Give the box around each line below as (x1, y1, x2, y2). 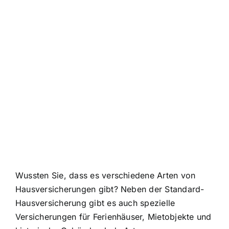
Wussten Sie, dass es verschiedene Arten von (15, 170, 196, 180)
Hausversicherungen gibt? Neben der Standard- (15, 184, 204, 194)
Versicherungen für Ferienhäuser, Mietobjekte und (15, 211, 212, 222)
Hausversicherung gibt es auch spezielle (15, 197, 175, 208)
